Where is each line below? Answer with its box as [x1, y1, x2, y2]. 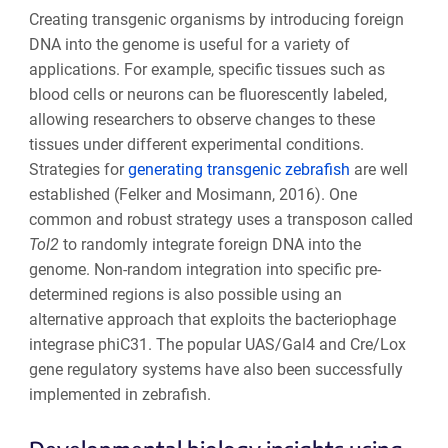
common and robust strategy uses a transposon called [28, 209, 413, 229]
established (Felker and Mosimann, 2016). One [28, 184, 357, 204]
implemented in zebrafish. [28, 384, 211, 404]
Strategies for [28, 159, 128, 179]
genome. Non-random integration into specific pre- [28, 259, 381, 279]
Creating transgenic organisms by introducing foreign [28, 9, 404, 29]
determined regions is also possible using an [28, 284, 342, 304]
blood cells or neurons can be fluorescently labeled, [28, 84, 387, 104]
